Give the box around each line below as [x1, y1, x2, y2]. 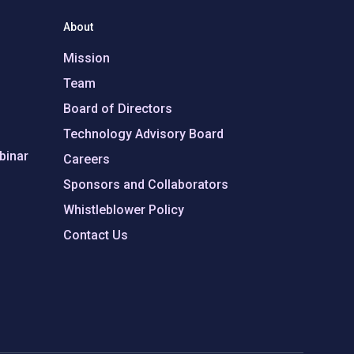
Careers [63, 152, 110, 167]
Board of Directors [63, 101, 172, 116]
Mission [63, 51, 110, 66]
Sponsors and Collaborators [63, 177, 228, 192]
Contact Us [63, 228, 128, 243]
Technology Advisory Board [63, 126, 224, 141]
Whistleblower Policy [63, 202, 184, 217]
